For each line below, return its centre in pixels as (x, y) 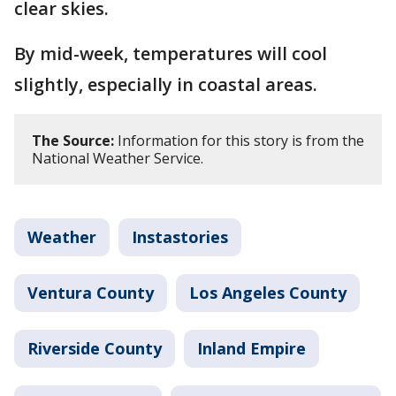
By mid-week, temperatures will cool (171, 53)
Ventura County (91, 292)
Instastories (180, 236)
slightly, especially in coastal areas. (168, 84)
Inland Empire (251, 348)
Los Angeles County (268, 292)
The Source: (73, 140)
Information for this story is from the (239, 140)
